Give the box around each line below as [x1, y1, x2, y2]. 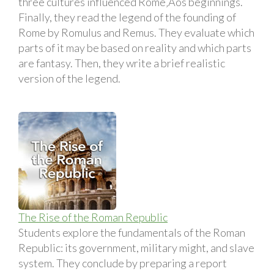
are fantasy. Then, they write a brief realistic [18, 56, 225, 70]
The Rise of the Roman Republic [18, 210, 168, 224]
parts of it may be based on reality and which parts [18, 40, 251, 54]
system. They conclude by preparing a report [18, 256, 227, 270]
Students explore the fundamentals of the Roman [18, 225, 245, 239]
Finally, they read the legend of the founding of [18, 10, 236, 24]
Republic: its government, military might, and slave [18, 240, 254, 254]
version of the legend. [18, 71, 120, 85]
